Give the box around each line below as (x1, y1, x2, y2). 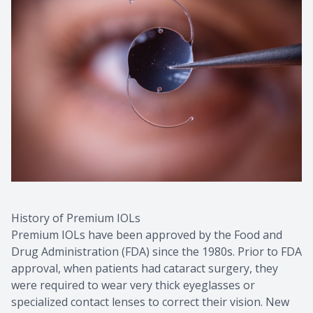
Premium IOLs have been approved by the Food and (11, 227, 282, 243)
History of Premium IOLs (11, 210, 140, 226)
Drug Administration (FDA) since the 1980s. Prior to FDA (11, 244, 302, 260)
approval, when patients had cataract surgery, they (11, 261, 278, 277)
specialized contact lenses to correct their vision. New (11, 294, 289, 310)
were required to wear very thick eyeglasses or (11, 277, 255, 293)
